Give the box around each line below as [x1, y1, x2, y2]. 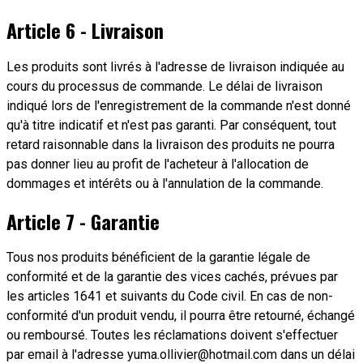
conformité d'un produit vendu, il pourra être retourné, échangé [6, 308, 355, 324]
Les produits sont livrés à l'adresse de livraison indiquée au [6, 58, 344, 75]
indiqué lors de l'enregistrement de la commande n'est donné [6, 97, 351, 113]
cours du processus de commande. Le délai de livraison [6, 78, 322, 94]
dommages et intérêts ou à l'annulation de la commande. [6, 175, 323, 191]
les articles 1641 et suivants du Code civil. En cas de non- [6, 288, 333, 305]
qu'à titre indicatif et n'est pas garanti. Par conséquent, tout [6, 117, 336, 133]
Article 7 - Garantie [6, 206, 160, 236]
